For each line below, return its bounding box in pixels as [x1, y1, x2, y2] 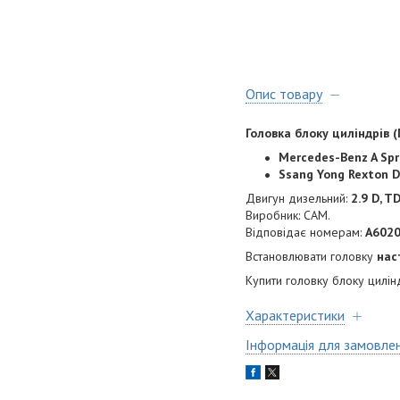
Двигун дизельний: [246, 190, 351, 207]
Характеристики [246, 306, 345, 325]
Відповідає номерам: [246, 224, 365, 241]
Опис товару [246, 85, 322, 104]
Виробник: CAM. [246, 207, 330, 224]
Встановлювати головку [246, 248, 377, 265]
